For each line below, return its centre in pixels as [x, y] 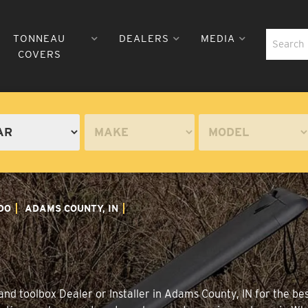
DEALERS [144, 38]
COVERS [39, 54]
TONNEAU [40, 38]
